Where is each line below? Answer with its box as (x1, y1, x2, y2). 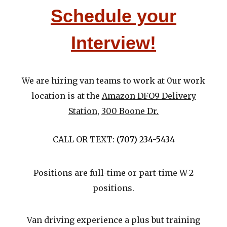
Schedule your (51, 6, 176, 26)
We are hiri (22, 75, 67, 86)
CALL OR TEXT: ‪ (52, 134, 117, 144)
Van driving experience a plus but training (27, 214, 200, 225)
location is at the (31, 90, 102, 101)
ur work (172, 75, 205, 86)
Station (68, 105, 97, 116)
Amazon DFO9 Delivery (101, 90, 196, 101)
